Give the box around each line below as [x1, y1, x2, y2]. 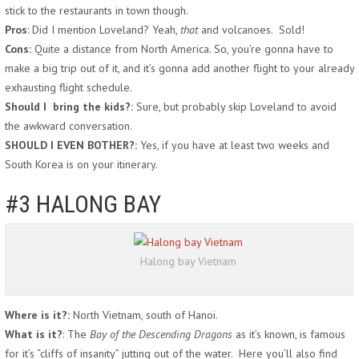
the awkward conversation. [5, 119, 132, 133]
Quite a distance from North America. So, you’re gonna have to [34, 42, 333, 56]
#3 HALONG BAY [5, 190, 161, 218]
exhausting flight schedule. [5, 80, 132, 95]
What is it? [5, 327, 63, 341]
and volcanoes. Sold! [198, 22, 305, 37]
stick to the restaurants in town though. [5, 3, 188, 18]
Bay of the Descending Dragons [90, 327, 232, 341]
